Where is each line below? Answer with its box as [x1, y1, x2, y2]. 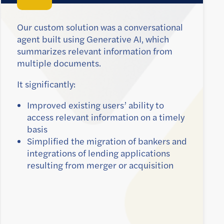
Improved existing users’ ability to [27, 99, 164, 111]
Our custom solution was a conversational [17, 21, 183, 33]
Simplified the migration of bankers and [27, 135, 187, 147]
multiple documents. [17, 57, 101, 69]
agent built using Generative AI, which [17, 33, 169, 45]
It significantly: [17, 78, 75, 90]
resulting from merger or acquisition [27, 159, 173, 171]
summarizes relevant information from [17, 45, 172, 57]
